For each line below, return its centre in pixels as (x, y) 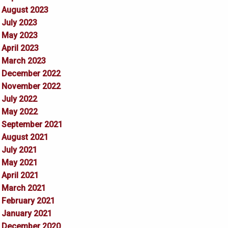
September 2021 (32, 125)
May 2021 (19, 163)
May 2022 (19, 112)
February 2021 (28, 201)
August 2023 (25, 10)
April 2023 (20, 48)
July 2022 (19, 99)
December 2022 (31, 74)
